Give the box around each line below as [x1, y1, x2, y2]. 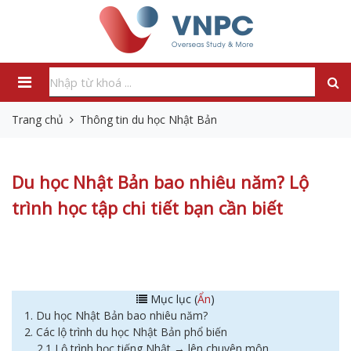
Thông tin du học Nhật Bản [80, 112, 217, 127]
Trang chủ [12, 112, 63, 127]
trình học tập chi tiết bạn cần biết [12, 196, 283, 219]
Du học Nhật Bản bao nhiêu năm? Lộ [12, 170, 309, 194]
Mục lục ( [147, 291, 197, 306]
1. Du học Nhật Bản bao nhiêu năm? [24, 308, 208, 323]
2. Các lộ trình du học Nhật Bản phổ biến [24, 324, 227, 339]
